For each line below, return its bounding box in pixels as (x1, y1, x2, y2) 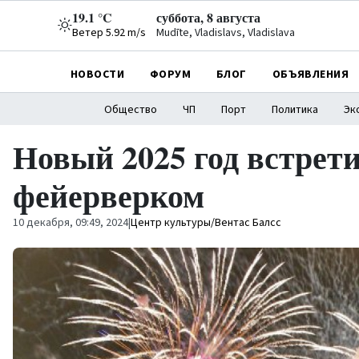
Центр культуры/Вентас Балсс (131, 215, 281, 231)
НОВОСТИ (71, 66, 124, 83)
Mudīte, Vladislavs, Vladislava (156, 25, 295, 41)
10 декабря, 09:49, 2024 (13, 215, 128, 231)
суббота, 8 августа (156, 8, 260, 26)
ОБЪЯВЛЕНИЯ (272, 66, 349, 83)
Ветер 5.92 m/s (72, 25, 146, 41)
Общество (103, 102, 157, 118)
